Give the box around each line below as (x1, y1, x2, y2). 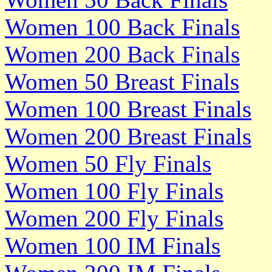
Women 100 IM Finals (5, 232, 220, 259)
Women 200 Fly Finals (5, 205, 223, 231)
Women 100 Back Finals (5, 13, 240, 40)
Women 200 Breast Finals (5, 123, 251, 149)
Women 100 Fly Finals (5, 177, 223, 204)
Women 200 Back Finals (5, 41, 240, 67)
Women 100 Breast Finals (5, 95, 251, 122)
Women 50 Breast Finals (5, 68, 239, 95)
